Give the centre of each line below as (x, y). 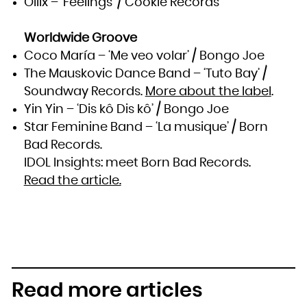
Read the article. (72, 181)
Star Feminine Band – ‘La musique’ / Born (146, 127)
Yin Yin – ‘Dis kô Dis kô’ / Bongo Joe (126, 109)
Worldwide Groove (80, 38)
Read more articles (108, 291)
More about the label (208, 91)
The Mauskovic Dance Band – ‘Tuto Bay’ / (145, 74)
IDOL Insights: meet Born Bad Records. (137, 163)
